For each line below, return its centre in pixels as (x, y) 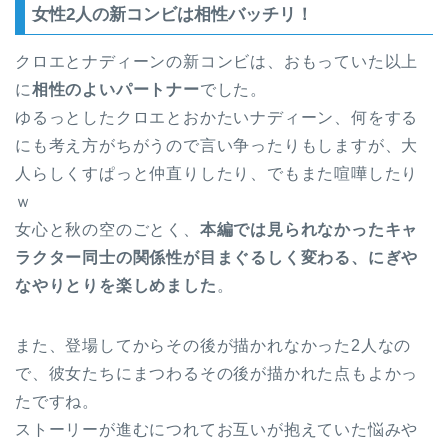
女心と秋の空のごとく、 (107, 229)
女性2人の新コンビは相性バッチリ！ (172, 15)
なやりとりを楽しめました (116, 285)
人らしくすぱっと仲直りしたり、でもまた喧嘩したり (217, 173)
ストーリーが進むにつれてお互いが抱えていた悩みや (217, 429)
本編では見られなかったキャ (309, 229)
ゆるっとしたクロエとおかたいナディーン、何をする (217, 117)
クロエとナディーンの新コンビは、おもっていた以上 (217, 61)
